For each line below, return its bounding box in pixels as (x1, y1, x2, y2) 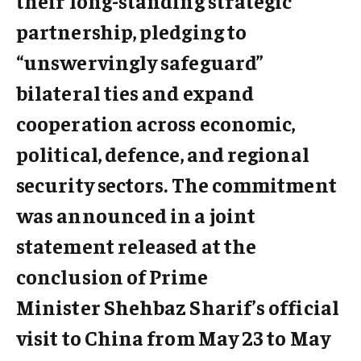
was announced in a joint (16, 201, 256, 228)
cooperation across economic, (16, 109, 296, 136)
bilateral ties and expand (16, 78, 255, 106)
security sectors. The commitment (16, 170, 337, 197)
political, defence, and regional (16, 139, 309, 167)
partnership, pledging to (16, 17, 247, 44)
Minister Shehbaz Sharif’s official (16, 293, 339, 320)
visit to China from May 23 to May (16, 323, 330, 351)
